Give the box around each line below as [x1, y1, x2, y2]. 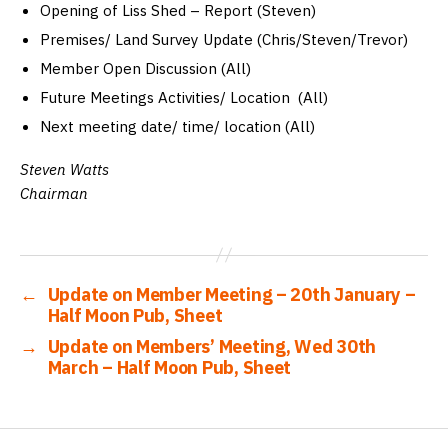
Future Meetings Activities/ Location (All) [40, 86, 328, 107]
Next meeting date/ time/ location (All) [40, 115, 315, 136]
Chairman [20, 182, 88, 203]
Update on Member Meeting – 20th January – [47, 282, 416, 306]
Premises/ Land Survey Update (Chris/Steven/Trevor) [40, 28, 408, 49]
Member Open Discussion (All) [40, 57, 251, 78]
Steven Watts [20, 158, 109, 179]
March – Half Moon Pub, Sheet [47, 355, 292, 379]
